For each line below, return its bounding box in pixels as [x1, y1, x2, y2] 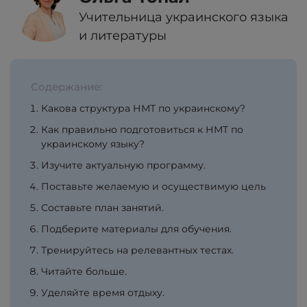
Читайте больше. [41, 265, 127, 278]
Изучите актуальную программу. [41, 159, 208, 171]
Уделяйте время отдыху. [41, 286, 164, 299]
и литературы [79, 28, 167, 43]
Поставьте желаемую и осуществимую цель [41, 180, 266, 193]
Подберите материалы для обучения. [41, 223, 234, 235]
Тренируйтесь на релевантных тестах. [41, 244, 234, 256]
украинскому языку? [41, 138, 147, 150]
